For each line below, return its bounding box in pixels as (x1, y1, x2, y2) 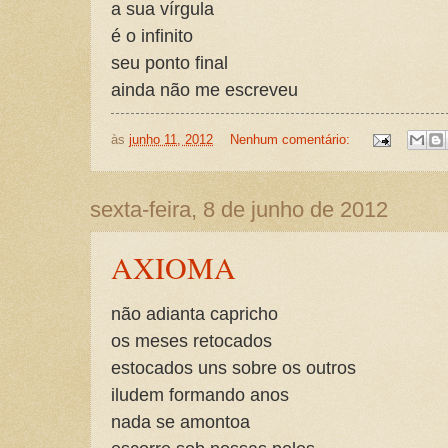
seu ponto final (111, 51, 228, 73)
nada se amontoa (111, 411, 250, 433)
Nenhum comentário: (229, 131, 354, 147)
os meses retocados (111, 330, 272, 352)
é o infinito (111, 24, 193, 46)
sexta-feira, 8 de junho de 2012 (90, 197, 388, 223)
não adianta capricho (111, 303, 278, 325)
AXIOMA (111, 247, 236, 288)
